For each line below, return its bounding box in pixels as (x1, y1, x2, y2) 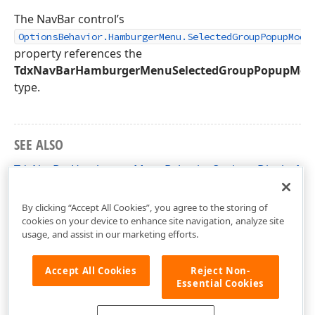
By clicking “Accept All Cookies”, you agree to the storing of (21, 200, 268, 214)
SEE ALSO (14, 135, 63, 154)
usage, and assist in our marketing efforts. (21, 227, 199, 240)
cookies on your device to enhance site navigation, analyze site (21, 214, 284, 227)
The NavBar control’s (14, 11, 124, 27)
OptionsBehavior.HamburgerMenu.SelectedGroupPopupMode (18, 30, 311, 43)
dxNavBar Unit (14, 184, 91, 200)
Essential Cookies (176, 276, 265, 290)
